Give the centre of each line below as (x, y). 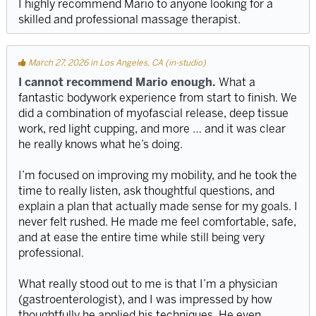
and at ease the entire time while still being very (141, 238)
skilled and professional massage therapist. (129, 19)
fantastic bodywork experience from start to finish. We (157, 98)
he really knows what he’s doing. (100, 145)
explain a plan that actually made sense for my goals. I (158, 207)
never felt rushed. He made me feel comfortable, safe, (157, 222)
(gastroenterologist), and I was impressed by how (145, 300)
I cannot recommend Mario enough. (117, 83)
